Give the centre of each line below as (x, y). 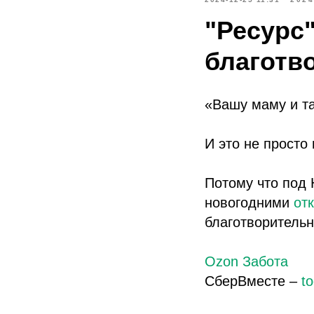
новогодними (249, 203)
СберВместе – (253, 281)
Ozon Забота (246, 261)
